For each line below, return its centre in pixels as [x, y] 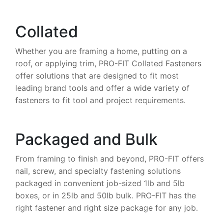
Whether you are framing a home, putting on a [101, 51]
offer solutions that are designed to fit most [97, 75]
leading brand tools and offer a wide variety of [102, 88]
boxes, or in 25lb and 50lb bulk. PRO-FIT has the [106, 195]
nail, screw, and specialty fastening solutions [98, 171]
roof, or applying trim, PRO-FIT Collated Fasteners [108, 63]
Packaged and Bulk [86, 139]
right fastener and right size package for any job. [107, 207]
